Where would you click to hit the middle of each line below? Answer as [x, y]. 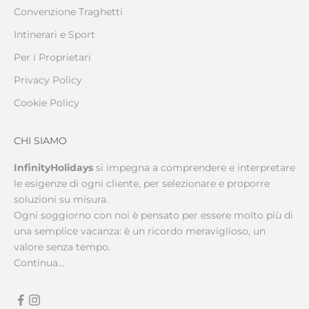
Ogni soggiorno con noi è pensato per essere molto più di [153, 215]
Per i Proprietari [52, 57]
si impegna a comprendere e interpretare [194, 167]
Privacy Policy [48, 80]
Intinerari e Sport [54, 34]
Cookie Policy [47, 102]
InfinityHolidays [53, 167]
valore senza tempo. [62, 247]
